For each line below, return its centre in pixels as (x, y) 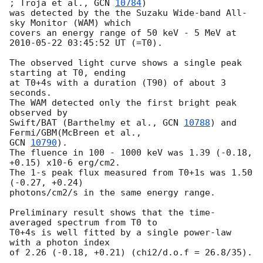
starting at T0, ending (68, 73)
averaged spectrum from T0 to (83, 223)
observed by (38, 113)
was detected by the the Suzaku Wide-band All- (128, 13)
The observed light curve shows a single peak (126, 63)
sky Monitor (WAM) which (70, 23)
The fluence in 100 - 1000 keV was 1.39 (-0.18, (131, 153)
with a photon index (60, 243)
